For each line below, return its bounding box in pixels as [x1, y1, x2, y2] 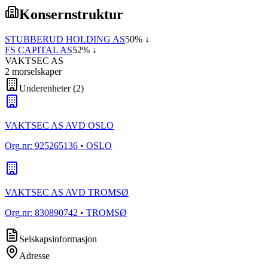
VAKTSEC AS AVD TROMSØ [5, 187, 129, 198]
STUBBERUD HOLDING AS [5, 34, 125, 45]
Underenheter [19, 83, 71, 94]
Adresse [19, 251, 50, 261]
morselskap [10, 66, 54, 77]
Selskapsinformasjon [19, 234, 97, 245]
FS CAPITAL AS [5, 45, 72, 56]
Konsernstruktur [19, 6, 123, 22]
